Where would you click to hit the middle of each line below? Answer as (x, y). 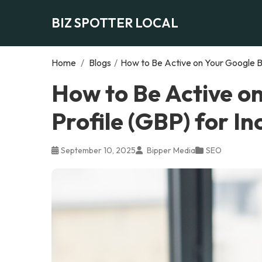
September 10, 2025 (98, 150)
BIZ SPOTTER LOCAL (115, 23)
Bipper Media (170, 150)
